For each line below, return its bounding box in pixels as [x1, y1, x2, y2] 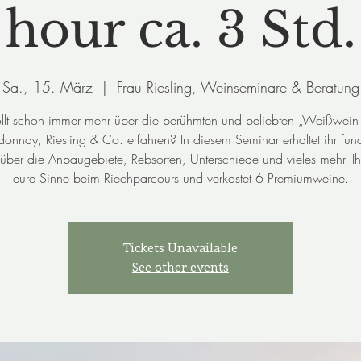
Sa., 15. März [2, 77, 93, 97]
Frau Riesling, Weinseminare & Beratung [116, 77, 359, 97]
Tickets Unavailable [123, 240, 238, 255]
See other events [132, 259, 229, 275]
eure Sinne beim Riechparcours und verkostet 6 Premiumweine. [12, 169, 349, 187]
